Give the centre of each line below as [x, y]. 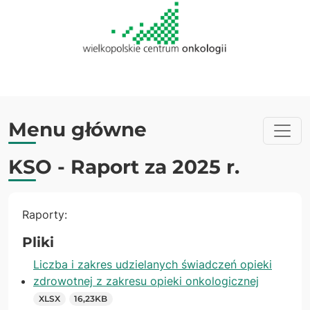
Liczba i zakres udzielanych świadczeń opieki [153, 264]
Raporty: [45, 215]
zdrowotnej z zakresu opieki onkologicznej [146, 281]
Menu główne [77, 129]
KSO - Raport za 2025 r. [124, 167]
